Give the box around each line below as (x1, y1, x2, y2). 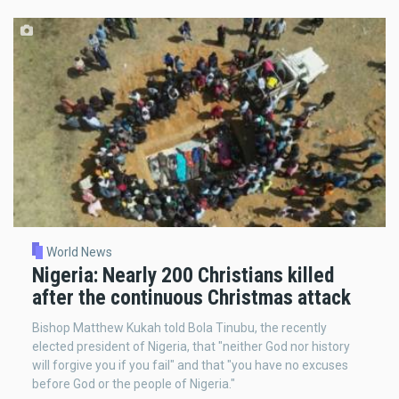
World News (45, 245, 112, 260)
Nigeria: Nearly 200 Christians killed (32, 263, 334, 289)
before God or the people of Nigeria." (32, 376, 235, 391)
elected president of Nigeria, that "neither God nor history (32, 338, 350, 354)
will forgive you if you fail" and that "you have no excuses (32, 357, 348, 372)
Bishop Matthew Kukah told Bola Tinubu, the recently (32, 320, 327, 335)
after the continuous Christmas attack (32, 285, 351, 311)
